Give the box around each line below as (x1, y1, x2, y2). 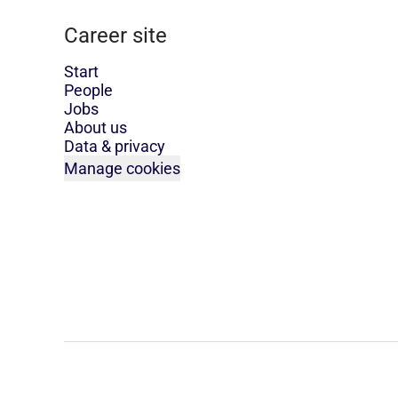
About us (64, 118, 127, 137)
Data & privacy (64, 137, 165, 155)
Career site (64, 23, 167, 48)
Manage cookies (64, 159, 180, 178)
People (64, 81, 113, 99)
